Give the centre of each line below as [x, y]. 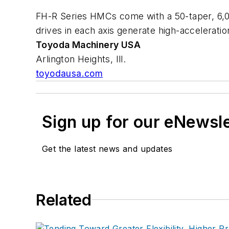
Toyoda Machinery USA [88, 44]
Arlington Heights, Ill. [81, 59]
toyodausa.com [70, 73]
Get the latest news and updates [107, 148]
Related [64, 200]
